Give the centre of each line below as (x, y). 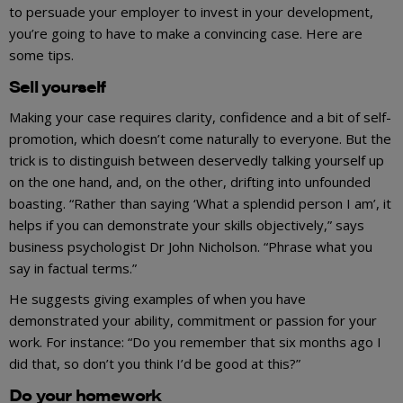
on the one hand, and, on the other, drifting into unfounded (190, 181)
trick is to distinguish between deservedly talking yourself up (197, 160)
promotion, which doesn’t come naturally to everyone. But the (200, 138)
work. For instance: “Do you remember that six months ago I (195, 341)
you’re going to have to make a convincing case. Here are (186, 33)
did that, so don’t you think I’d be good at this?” (155, 363)
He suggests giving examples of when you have (157, 298)
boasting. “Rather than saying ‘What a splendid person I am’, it (200, 203)
